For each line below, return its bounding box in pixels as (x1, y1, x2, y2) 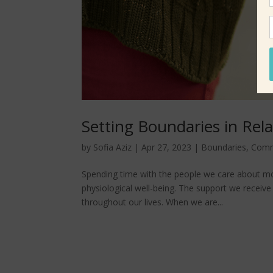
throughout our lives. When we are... (82, 196, 224, 208)
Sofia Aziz (93, 141, 132, 153)
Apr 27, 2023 (141, 141, 192, 153)
